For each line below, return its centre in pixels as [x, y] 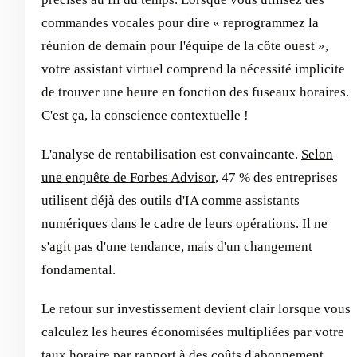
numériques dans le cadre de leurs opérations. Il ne [184, 223]
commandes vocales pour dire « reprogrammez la [180, 22]
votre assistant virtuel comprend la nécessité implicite [193, 69]
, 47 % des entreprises [277, 177]
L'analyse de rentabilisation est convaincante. [171, 154]
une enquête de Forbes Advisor [128, 177]
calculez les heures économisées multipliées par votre [193, 331]
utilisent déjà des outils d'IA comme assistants [171, 200]
